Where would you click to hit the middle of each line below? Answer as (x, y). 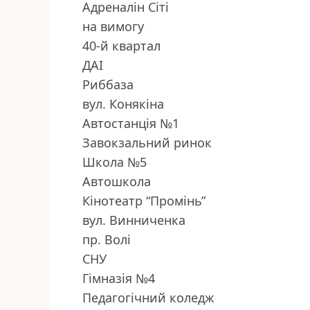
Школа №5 (115, 162)
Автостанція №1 (131, 124)
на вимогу (113, 27)
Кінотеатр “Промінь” (144, 201)
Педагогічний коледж (148, 298)
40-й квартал (121, 46)
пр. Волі (107, 240)
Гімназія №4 (119, 279)
